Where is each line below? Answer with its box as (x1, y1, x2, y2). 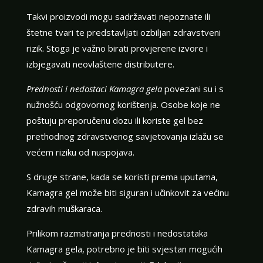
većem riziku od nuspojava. (26, 146, 134, 158)
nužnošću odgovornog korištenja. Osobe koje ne (26, 98, 220, 110)
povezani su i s (161, 82, 224, 95)
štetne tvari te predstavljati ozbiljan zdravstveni (26, 26, 221, 38)
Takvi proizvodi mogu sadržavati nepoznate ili (26, 10, 210, 22)
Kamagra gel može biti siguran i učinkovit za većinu (26, 186, 229, 198)
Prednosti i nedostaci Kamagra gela (26, 82, 162, 95)
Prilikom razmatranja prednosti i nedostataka (26, 227, 208, 239)
